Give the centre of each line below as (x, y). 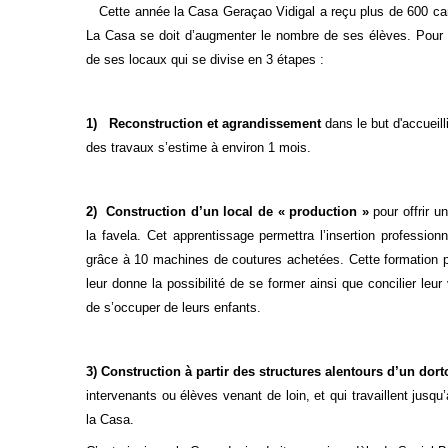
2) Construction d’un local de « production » (227, 211)
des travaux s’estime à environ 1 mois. (198, 147)
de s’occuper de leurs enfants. (173, 307)
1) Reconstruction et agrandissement (203, 123)
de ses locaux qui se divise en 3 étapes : (206, 59)
